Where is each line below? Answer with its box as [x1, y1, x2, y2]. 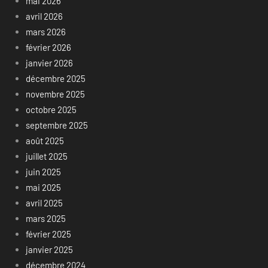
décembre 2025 [25, 72, 86, 84]
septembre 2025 [25, 119, 88, 130]
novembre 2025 [25, 88, 85, 99]
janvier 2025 [25, 243, 73, 255]
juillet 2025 [25, 150, 68, 162]
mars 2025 [25, 212, 66, 224]
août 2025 [25, 135, 64, 146]
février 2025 [25, 228, 71, 239]
